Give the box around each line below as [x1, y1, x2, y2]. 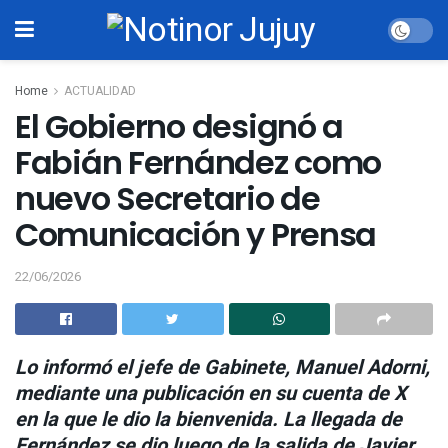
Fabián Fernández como [15, 140, 382, 185]
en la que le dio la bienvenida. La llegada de [15, 404, 402, 434]
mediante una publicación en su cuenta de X [15, 378, 407, 408]
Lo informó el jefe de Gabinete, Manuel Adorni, [15, 352, 430, 382]
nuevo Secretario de [15, 176, 320, 221]
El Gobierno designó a [15, 104, 344, 149]
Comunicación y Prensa [15, 212, 377, 257]
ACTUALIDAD [64, 82, 136, 100]
